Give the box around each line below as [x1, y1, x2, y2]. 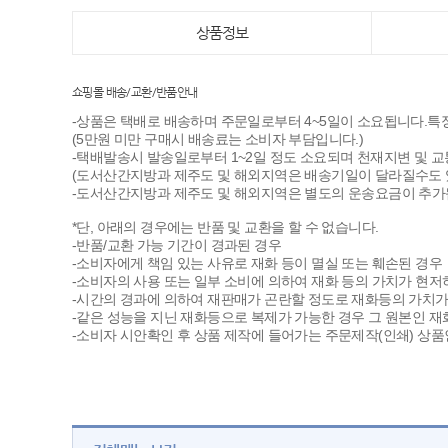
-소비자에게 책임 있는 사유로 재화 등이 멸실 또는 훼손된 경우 [72, 255, 442, 271]
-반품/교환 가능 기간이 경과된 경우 [72, 237, 281, 253]
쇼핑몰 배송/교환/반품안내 [72, 85, 198, 99]
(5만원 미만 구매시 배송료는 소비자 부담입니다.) [72, 131, 364, 147]
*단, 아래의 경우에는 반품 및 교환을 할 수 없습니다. [72, 219, 379, 235]
